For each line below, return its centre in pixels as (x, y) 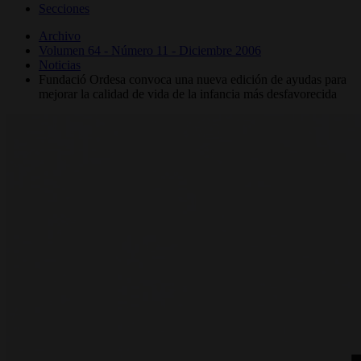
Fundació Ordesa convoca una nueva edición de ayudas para (193, 79)
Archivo (60, 35)
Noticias (60, 64)
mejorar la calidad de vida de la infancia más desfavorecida (188, 93)
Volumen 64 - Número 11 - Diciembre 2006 (150, 50)
